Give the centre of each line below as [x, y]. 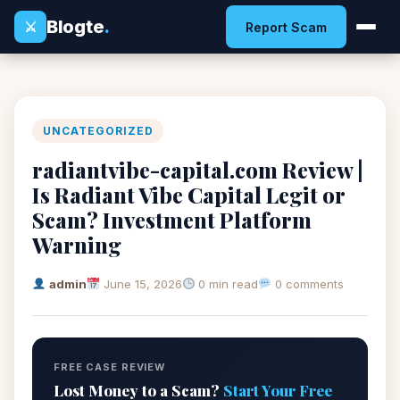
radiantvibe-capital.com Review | [198, 170]
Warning [77, 245]
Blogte [75, 26]
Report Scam [286, 27]
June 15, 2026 [142, 284]
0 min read [227, 284]
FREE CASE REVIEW [110, 367]
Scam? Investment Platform [172, 220]
